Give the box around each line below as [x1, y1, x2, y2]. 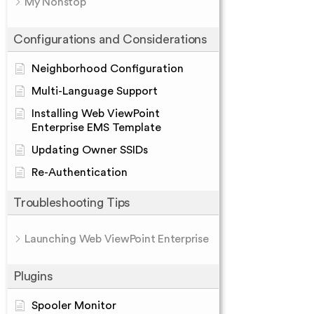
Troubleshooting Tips [13, 196, 130, 209]
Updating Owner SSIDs [32, 144, 148, 156]
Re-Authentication [32, 167, 128, 178]
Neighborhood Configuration [32, 63, 184, 74]
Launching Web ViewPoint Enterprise [25, 233, 209, 245]
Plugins [13, 270, 53, 282]
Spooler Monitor [32, 300, 116, 311]
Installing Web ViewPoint [32, 108, 160, 119]
